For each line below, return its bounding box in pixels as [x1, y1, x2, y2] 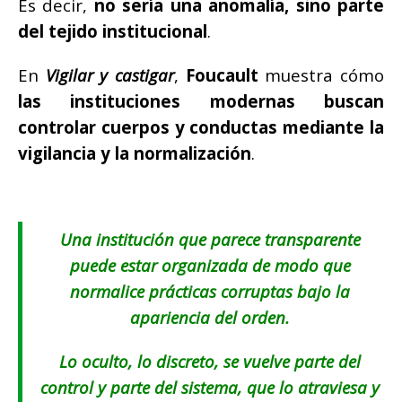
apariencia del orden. [130, 306, 290, 329]
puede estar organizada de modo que [69, 254, 351, 277]
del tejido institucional [18, 20, 207, 43]
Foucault [185, 64, 258, 87]
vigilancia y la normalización [18, 142, 251, 165]
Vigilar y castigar [45, 64, 175, 87]
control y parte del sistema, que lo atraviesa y [40, 376, 380, 399]
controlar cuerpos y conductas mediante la [18, 116, 384, 139]
